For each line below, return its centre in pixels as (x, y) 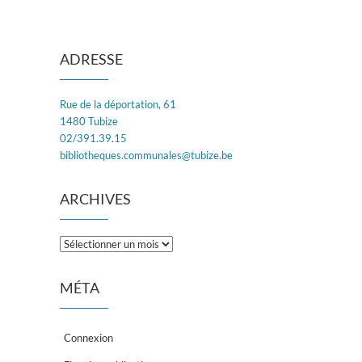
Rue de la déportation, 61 (118, 105)
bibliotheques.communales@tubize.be (146, 156)
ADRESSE (91, 59)
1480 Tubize (89, 122)
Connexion (88, 338)
